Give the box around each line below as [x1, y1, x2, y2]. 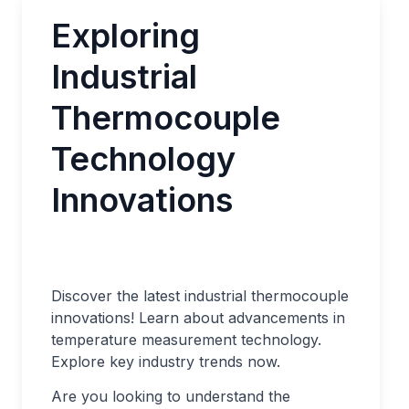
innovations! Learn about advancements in [51, 309, 345, 327]
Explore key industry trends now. [51, 352, 280, 371]
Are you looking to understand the [51, 387, 290, 405]
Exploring [51, 16, 200, 56]
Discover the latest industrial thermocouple [51, 287, 349, 305]
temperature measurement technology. [51, 330, 321, 349]
